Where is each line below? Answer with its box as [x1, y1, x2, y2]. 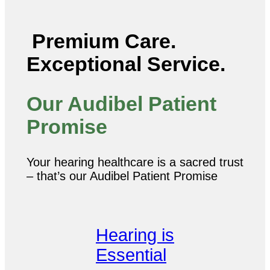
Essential [96, 245, 166, 265]
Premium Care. [27, 30, 176, 53]
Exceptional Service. [27, 53, 225, 76]
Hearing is [96, 225, 174, 245]
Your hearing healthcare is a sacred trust [27, 155, 243, 169]
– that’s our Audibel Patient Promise [27, 169, 218, 183]
